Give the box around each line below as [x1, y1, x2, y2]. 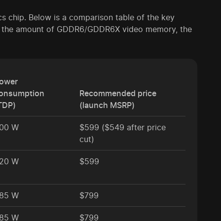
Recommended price [79, 88, 156, 99]
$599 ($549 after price [79, 122, 166, 133]
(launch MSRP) [79, 100, 135, 110]
